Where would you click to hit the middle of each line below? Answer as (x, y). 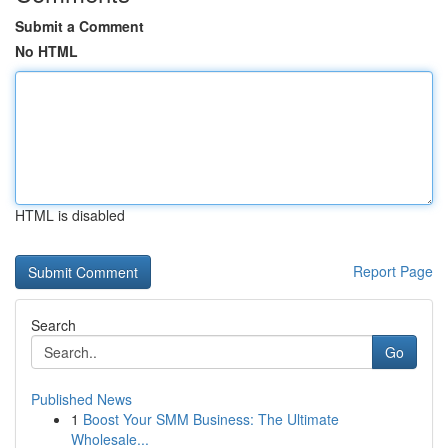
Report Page (393, 271)
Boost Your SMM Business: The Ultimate (211, 419)
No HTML (46, 51)
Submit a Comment (79, 26)
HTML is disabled (70, 215)
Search (53, 325)
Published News (81, 399)
